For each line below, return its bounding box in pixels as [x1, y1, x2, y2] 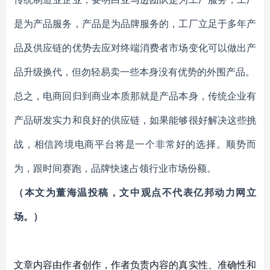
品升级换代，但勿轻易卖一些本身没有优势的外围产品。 [14, 66, 255, 78]
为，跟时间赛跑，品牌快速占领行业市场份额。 [14, 162, 216, 174]
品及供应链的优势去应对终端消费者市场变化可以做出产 [14, 42, 256, 54]
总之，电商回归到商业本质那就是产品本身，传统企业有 [14, 90, 256, 102]
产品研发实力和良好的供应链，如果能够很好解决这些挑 [14, 114, 256, 126]
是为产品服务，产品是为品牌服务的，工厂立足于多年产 [14, 17, 256, 30]
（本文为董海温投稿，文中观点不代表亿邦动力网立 [14, 186, 256, 198]
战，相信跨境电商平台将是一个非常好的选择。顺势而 [14, 138, 256, 150]
